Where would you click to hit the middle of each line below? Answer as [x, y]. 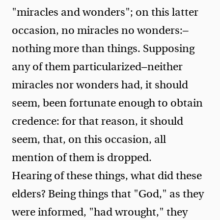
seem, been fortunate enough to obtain [107, 103]
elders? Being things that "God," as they [108, 194]
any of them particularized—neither [97, 67]
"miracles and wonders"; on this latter [105, 12]
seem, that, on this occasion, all [89, 139]
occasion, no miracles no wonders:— [100, 30]
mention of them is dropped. [82, 157]
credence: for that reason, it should [97, 121]
